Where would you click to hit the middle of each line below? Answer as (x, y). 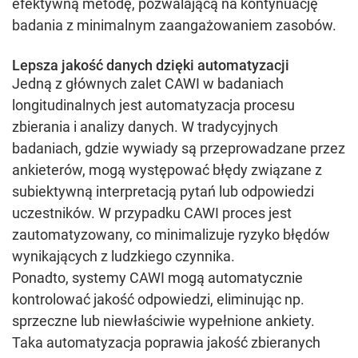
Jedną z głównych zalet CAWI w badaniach (148, 84)
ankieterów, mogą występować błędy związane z (167, 170)
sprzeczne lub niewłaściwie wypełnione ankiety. (163, 321)
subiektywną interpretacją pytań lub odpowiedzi (163, 191)
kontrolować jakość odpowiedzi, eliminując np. (158, 299)
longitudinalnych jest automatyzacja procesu (153, 105)
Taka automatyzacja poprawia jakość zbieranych (166, 342)
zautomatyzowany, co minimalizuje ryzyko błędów (171, 235)
